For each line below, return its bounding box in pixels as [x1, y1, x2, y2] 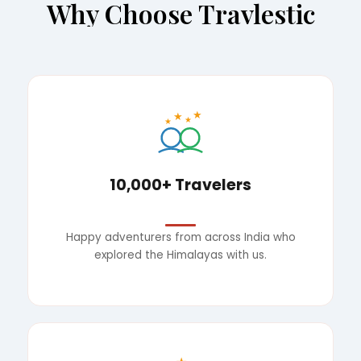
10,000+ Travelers [110, 174, 251, 197]
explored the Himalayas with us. [94, 247, 267, 263]
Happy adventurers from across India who [65, 229, 296, 245]
